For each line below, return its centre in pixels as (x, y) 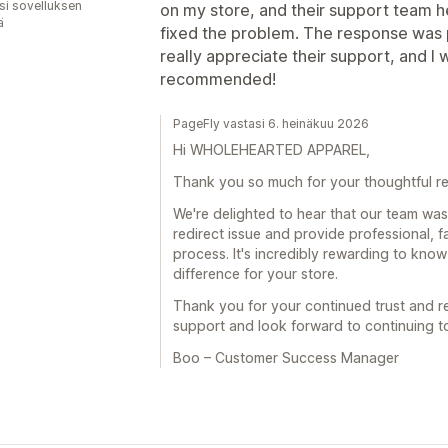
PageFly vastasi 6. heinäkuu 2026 (271, 123)
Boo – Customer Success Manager (286, 357)
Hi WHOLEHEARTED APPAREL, (271, 149)
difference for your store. (255, 273)
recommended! (218, 78)
